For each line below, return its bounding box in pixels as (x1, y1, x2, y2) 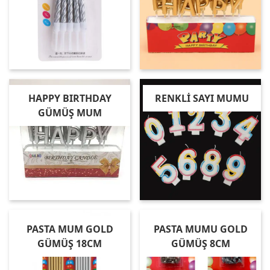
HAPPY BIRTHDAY (28, 92, 111, 105)
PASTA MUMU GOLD (153, 222, 248, 236)
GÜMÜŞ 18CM (37, 237, 102, 250)
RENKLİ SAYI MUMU (155, 92, 249, 105)
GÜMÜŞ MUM (37, 106, 102, 119)
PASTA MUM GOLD (26, 222, 113, 236)
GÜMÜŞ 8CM (171, 237, 230, 250)
